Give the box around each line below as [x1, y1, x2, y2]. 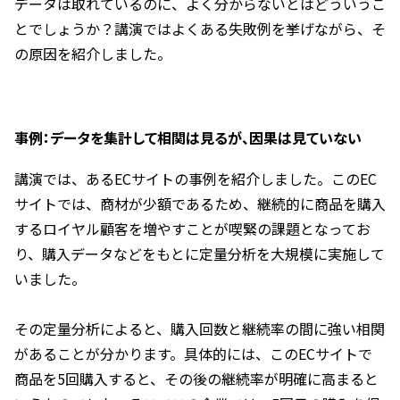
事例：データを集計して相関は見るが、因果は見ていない [14, 126, 362, 148]
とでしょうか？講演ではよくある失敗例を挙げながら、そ [14, 17, 386, 39]
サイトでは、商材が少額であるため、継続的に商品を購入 [14, 192, 386, 214]
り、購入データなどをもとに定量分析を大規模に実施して [14, 242, 385, 264]
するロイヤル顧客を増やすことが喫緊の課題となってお [14, 217, 371, 239]
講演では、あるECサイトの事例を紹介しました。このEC [14, 167, 377, 189]
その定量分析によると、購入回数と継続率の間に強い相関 [14, 317, 385, 339]
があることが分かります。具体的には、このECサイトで [14, 342, 372, 364]
